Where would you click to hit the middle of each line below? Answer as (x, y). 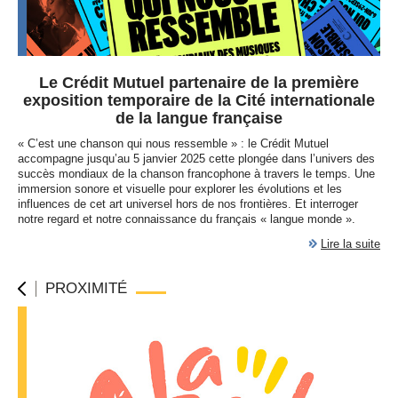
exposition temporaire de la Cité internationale (199, 100)
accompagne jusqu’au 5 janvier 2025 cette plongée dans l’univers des (196, 159)
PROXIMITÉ (86, 288)
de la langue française (199, 118)
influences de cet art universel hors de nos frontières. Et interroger (188, 204)
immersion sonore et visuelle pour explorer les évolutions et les (180, 189)
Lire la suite (350, 244)
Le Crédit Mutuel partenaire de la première (199, 83)
